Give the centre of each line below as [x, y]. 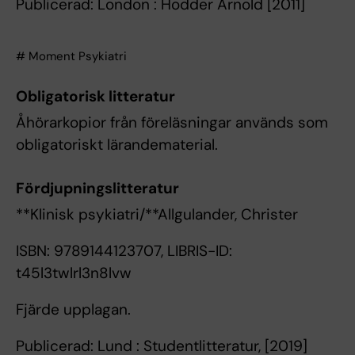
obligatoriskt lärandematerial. [117, 145]
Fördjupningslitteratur [97, 188]
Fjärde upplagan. [73, 309]
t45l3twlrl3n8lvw [74, 273]
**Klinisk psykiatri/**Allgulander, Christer [157, 214]
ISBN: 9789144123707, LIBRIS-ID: [124, 250]
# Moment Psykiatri [71, 56]
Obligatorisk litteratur [95, 97]
